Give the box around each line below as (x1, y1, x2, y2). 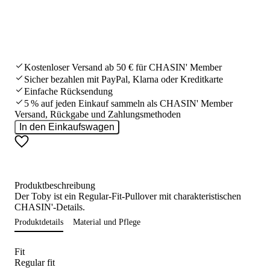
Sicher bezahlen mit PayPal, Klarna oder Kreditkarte (24, 74, 223, 84)
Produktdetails (14, 217, 63, 227)
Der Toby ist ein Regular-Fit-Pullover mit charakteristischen (14, 190, 241, 201)
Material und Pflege (73, 217, 140, 227)
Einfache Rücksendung (24, 86, 113, 96)
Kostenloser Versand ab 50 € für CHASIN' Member (24, 61, 222, 72)
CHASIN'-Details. (14, 201, 85, 212)
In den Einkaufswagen (19, 121, 115, 132)
